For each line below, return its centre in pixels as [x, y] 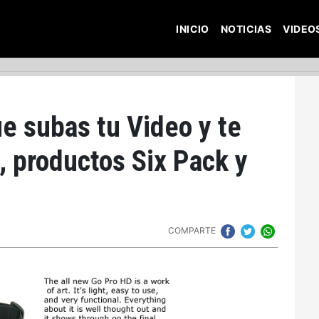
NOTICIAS [246, 28]
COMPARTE [193, 231]
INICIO [193, 28]
